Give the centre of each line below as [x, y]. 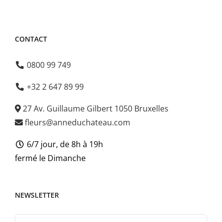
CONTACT [31, 39]
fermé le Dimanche [50, 158]
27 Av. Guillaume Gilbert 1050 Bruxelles [95, 109]
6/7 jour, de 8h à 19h [64, 144]
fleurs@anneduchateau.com [77, 123]
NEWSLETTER [37, 195]
